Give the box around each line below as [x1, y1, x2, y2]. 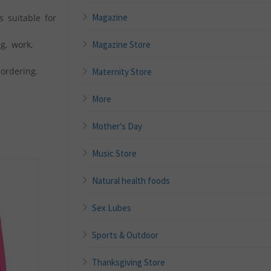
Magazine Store [92, 38, 151, 50]
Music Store [92, 147, 137, 159]
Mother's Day [92, 120, 143, 132]
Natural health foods [92, 174, 171, 186]
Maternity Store [92, 65, 152, 77]
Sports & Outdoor [92, 229, 159, 241]
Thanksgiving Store [92, 256, 166, 268]
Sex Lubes [92, 201, 132, 214]
